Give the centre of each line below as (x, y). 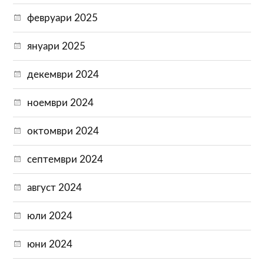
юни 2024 (50, 244)
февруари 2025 (63, 18)
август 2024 (55, 187)
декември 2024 (63, 74)
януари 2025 (57, 46)
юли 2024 (50, 216)
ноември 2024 (61, 103)
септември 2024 (65, 159)
